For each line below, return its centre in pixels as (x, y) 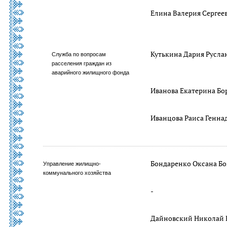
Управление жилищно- (72, 164)
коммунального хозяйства (77, 173)
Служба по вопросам (79, 54)
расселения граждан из (82, 63)
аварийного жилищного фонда (91, 72)
